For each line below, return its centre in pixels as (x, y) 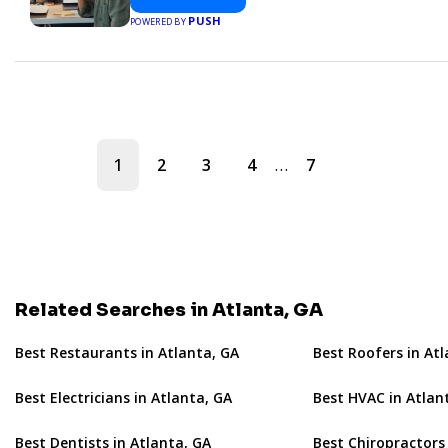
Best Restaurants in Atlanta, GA (127, 352)
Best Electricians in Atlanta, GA (123, 397)
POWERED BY (159, 21)
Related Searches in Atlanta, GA (169, 309)
